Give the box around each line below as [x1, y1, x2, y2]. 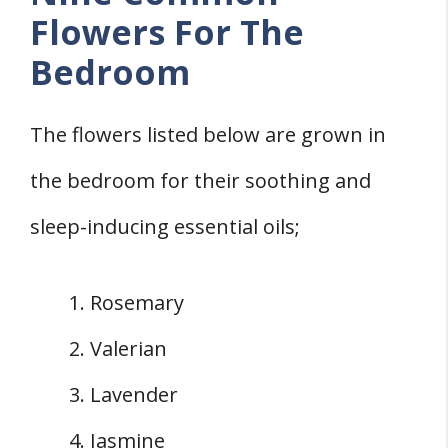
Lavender [90, 380, 178, 408]
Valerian [90, 334, 167, 362]
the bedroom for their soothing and [30, 166, 371, 194]
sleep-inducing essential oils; [30, 212, 300, 240]
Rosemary [90, 288, 184, 316]
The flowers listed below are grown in [30, 120, 386, 148]
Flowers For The [30, 8, 304, 55]
